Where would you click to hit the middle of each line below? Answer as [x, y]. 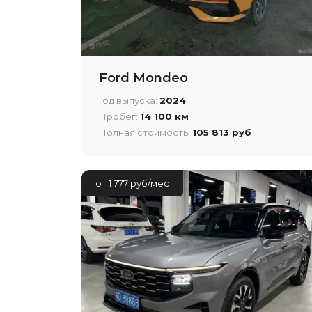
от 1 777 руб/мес [132, 183]
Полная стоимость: [146, 132]
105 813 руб [222, 132]
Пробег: [119, 116]
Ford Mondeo [143, 78]
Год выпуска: [129, 100]
